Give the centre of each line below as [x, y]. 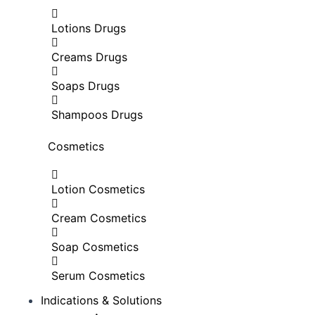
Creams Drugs [89, 57]
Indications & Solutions [101, 300]
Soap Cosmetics [95, 247]
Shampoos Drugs [97, 115]
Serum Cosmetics [98, 276]
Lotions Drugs [89, 28]
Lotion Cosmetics [98, 189]
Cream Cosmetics [99, 218]
